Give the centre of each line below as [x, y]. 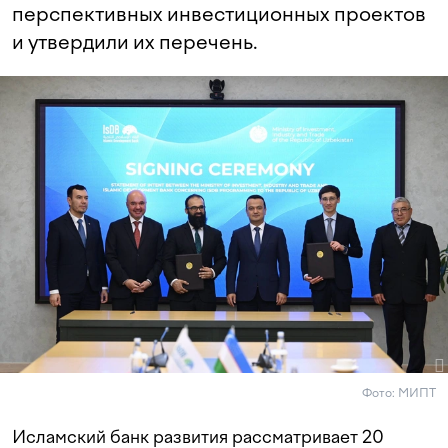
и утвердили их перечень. [135, 42]
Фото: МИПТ [399, 393]
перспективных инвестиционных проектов [219, 14]
